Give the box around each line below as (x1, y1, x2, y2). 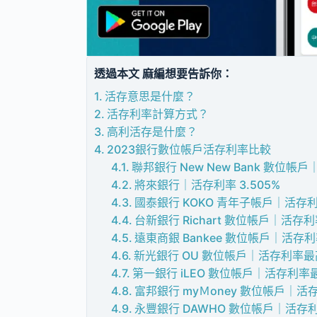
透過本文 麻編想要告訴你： (94, 66, 233, 81)
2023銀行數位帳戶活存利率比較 (107, 142, 272, 156)
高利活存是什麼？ (107, 124, 198, 139)
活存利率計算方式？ (107, 106, 209, 121)
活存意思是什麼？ (105, 88, 196, 103)
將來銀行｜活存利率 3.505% (134, 177, 281, 192)
